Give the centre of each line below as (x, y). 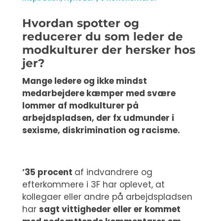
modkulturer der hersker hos (109, 50)
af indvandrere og (113, 172)
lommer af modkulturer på (80, 106)
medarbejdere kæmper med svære (99, 93)
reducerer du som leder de (102, 37)
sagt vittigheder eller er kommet (110, 209)
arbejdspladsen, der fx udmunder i (98, 118)
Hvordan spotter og (80, 23)
